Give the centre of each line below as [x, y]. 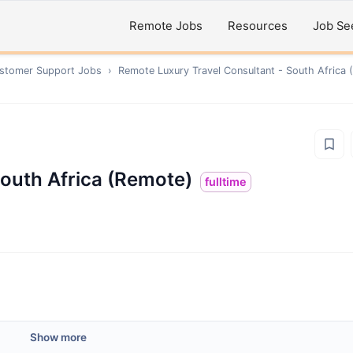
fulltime [226, 182]
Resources [258, 26]
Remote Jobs [166, 26]
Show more [58, 337]
